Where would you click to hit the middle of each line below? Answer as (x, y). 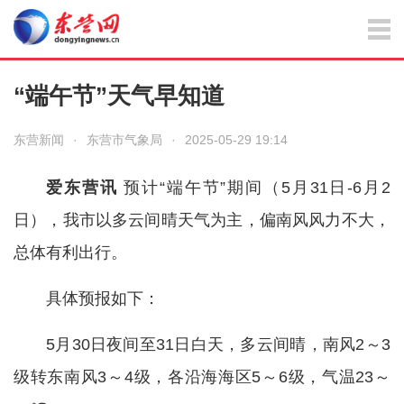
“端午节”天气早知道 (119, 96)
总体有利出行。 (70, 252)
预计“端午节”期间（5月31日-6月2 (254, 188)
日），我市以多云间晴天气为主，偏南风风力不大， (202, 220)
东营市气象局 (124, 140)
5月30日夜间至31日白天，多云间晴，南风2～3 (218, 344)
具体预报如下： (103, 298)
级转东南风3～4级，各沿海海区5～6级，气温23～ (202, 377)
